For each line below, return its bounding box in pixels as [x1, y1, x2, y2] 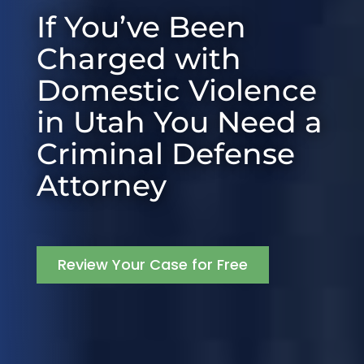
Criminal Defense [36, 136, 295, 171]
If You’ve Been [36, 9, 246, 45]
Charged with [36, 41, 241, 76]
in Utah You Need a [36, 104, 323, 140]
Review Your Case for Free [57, 254, 248, 275]
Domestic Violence [36, 72, 317, 108]
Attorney [36, 167, 167, 203]
